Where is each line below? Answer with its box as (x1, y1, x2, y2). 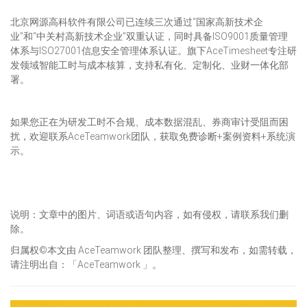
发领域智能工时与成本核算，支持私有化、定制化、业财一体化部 (10, 59, 288, 71)
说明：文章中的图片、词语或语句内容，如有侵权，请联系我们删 (10, 208, 288, 220)
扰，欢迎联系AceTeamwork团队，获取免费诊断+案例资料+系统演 (10, 130, 295, 142)
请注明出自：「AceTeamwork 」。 (10, 258, 162, 270)
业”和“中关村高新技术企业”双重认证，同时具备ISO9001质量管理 (10, 30, 288, 42)
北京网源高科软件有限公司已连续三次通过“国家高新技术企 (10, 16, 263, 27)
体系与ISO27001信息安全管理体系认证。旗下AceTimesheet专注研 (10, 45, 297, 56)
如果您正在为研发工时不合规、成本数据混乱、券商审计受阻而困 (10, 116, 288, 127)
